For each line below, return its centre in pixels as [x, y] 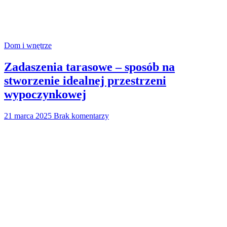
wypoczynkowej [45, 94]
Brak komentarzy [81, 116]
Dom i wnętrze [28, 45]
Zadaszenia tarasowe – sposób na [89, 67]
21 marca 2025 [28, 116]
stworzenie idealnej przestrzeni [85, 80]
